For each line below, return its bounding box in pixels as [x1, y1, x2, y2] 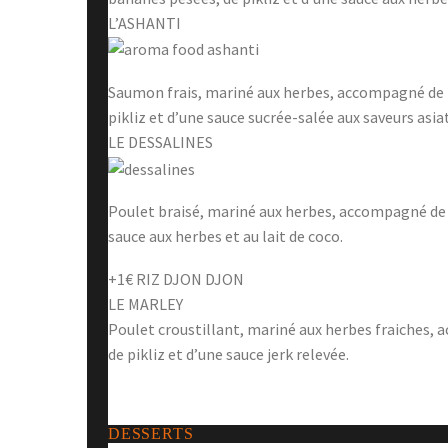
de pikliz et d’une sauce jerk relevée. [108, 343, 349, 364]
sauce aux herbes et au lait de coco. [108, 226, 343, 247]
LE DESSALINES [108, 132, 213, 153]
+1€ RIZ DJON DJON [108, 268, 244, 289]
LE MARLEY [108, 293, 183, 314]
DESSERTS [108, 425, 194, 443]
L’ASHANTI [108, 12, 181, 33]
